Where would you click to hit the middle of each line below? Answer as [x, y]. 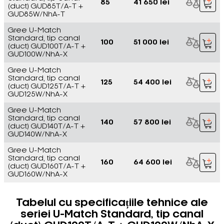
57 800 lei [152, 122]
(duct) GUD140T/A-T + [46, 126]
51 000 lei [151, 42]
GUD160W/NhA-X [38, 174]
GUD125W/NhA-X [38, 94]
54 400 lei [152, 82]
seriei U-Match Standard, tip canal [112, 214]
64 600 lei [153, 162]
